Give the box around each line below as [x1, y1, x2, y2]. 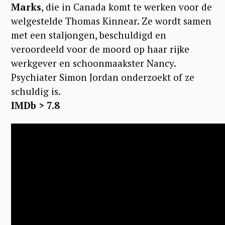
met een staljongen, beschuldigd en [11, 28, 166, 41]
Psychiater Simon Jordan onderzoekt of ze [11, 70, 194, 83]
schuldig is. [11, 84, 61, 97]
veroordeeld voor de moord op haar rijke [11, 42, 189, 55]
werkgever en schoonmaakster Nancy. [11, 56, 176, 69]
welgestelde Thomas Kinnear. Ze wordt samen [11, 14, 211, 27]
